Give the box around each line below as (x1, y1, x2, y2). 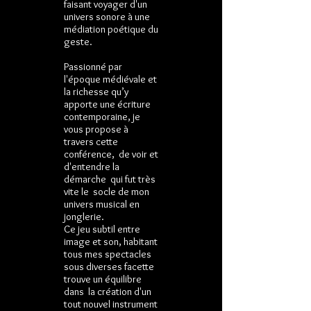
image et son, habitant (64, 235, 158, 248)
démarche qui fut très (64, 173, 155, 185)
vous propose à (64, 123, 128, 135)
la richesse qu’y (64, 85, 128, 98)
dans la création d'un (64, 285, 151, 298)
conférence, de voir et (64, 148, 158, 160)
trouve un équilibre (64, 273, 142, 285)
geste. (64, 35, 92, 48)
